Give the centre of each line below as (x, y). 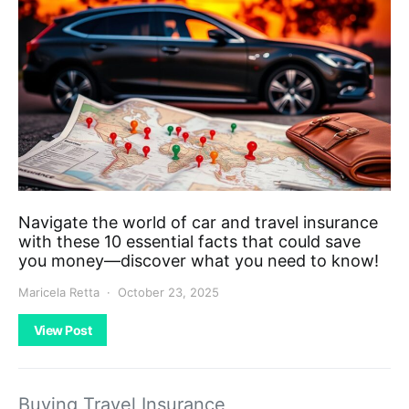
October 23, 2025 (168, 292)
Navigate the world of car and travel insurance (198, 222)
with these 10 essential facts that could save (189, 241)
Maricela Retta (59, 292)
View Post (63, 330)
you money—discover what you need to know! (199, 260)
